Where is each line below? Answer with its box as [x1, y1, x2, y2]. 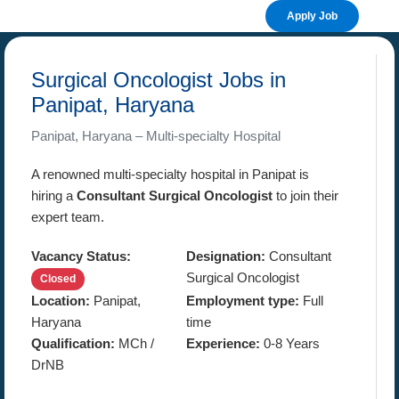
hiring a [31, 188, 77, 203]
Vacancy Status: [31, 248, 131, 264]
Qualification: [31, 336, 115, 351]
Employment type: [185, 293, 299, 308]
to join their [273, 188, 338, 203]
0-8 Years [259, 336, 320, 351]
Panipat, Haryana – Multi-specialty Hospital [31, 128, 281, 143]
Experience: [185, 336, 260, 351]
